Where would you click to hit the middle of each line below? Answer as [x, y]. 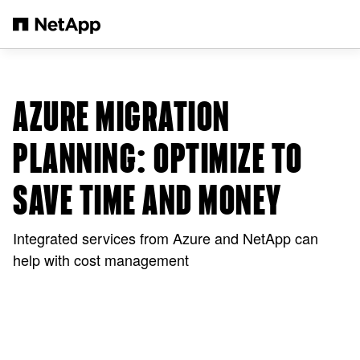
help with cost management [101, 260]
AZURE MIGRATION [122, 118]
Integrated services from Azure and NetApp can [166, 238]
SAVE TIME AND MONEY [147, 201]
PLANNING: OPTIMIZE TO [158, 160]
